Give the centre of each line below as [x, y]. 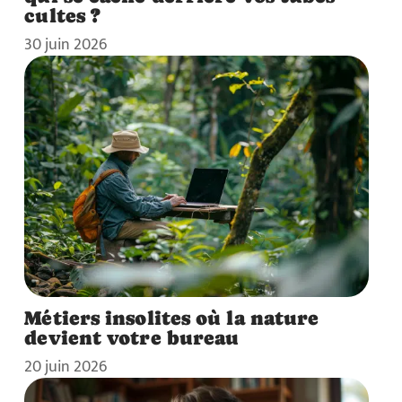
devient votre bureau [132, 337]
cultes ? [63, 16]
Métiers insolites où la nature [172, 317]
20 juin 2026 [66, 366]
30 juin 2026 [66, 45]
